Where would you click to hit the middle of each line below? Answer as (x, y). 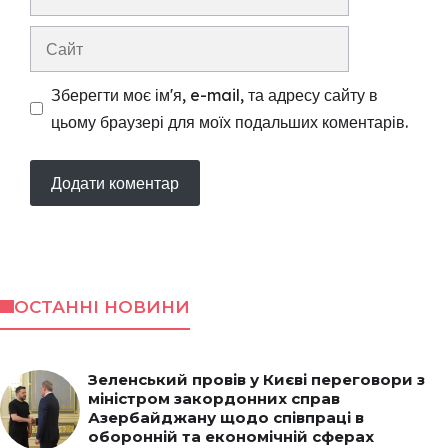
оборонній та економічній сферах (231, 436)
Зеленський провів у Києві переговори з (256, 379)
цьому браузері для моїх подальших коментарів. (229, 121)
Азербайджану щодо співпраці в (226, 417)
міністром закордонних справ (214, 398)
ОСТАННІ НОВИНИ (101, 306)
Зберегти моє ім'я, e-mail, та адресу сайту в (214, 94)
